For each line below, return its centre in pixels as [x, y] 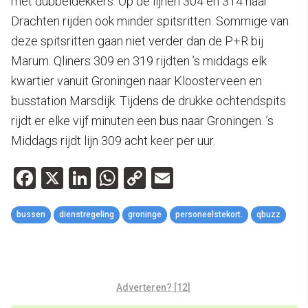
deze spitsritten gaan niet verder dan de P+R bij [137, 41]
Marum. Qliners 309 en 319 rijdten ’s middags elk [139, 60]
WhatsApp [169, 178]
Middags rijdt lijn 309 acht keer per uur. [113, 140]
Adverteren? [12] [153, 287]
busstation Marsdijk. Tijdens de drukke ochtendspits [148, 100]
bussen [31, 214]
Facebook [82, 178]
